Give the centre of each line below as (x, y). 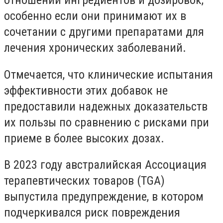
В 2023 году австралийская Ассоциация (105, 165)
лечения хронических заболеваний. (95, 48)
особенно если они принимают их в (95, 16)
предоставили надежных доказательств (106, 106)
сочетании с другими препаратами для (104, 32)
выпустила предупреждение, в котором (104, 197)
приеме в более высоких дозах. (84, 138)
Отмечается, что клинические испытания (109, 74)
